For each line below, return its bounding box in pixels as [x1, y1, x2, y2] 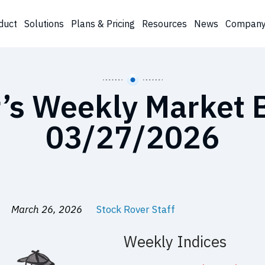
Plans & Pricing [70, 18, 135, 30]
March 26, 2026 [11, 203, 85, 216]
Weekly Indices [124, 231, 227, 251]
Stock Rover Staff [96, 203, 176, 216]
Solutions [24, 18, 64, 30]
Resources [141, 18, 187, 30]
